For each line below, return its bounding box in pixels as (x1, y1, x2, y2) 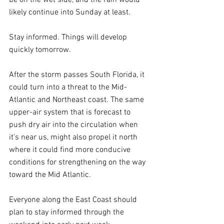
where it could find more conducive (9, 144, 132, 155)
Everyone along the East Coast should (9, 194, 139, 205)
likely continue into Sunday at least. (9, 7, 132, 17)
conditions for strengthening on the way (9, 157, 147, 167)
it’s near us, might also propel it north (9, 132, 139, 142)
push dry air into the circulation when (9, 119, 140, 130)
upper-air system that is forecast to (9, 107, 132, 117)
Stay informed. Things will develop (9, 32, 129, 42)
